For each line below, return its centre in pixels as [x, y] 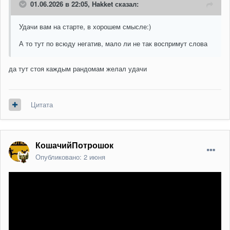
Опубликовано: [60, 157]
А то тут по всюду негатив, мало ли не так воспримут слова [114, 44]
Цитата [42, 105]
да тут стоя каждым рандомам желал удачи [79, 69]
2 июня [94, 157]
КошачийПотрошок [74, 145]
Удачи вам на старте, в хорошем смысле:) [85, 27]
